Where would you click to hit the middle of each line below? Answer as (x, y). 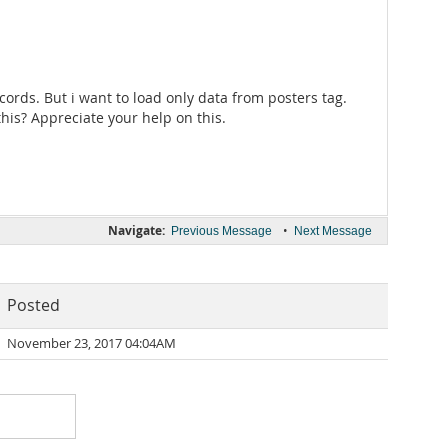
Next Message (333, 231)
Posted (33, 305)
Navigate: (136, 230)
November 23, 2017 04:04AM (91, 343)
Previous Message (221, 231)
